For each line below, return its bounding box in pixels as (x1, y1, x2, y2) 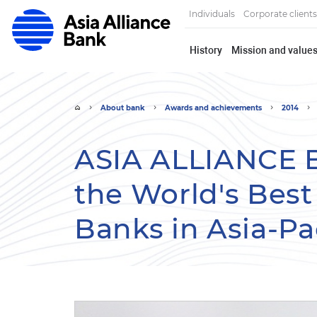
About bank (100, 104, 145, 113)
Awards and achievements (164, 104, 262, 113)
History (189, 44, 222, 56)
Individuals (189, 9, 236, 20)
